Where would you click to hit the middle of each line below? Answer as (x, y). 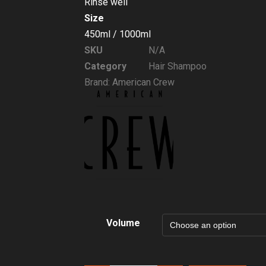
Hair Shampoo (178, 66)
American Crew (143, 83)
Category (105, 66)
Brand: (98, 83)
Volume (123, 223)
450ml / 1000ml (118, 34)
